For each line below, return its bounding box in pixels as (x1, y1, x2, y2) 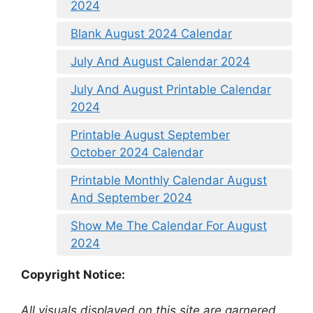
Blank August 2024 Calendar (71, 27, 232, 41)
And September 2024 (71, 191, 192, 205)
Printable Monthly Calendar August (71, 173, 267, 188)
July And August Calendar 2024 (71, 54, 250, 69)
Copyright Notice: (21, 268, 125, 282)
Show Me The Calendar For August (71, 219, 267, 233)
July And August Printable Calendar (71, 82, 271, 97)
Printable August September (71, 128, 230, 143)
